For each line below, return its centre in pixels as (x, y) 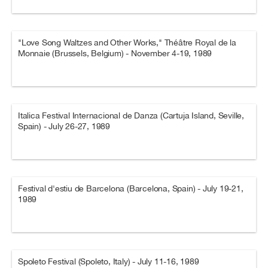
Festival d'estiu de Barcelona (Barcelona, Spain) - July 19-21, (131, 188)
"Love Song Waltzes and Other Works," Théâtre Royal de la (127, 42)
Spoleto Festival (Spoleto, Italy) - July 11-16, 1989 (109, 261)
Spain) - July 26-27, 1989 (64, 126)
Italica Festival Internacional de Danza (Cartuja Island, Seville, (131, 115)
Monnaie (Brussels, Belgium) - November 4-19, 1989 (115, 53)
